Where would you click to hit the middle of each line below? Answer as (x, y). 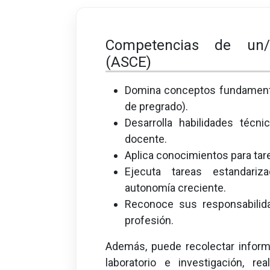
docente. (146, 139)
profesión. (149, 220)
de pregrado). (156, 106)
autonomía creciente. (175, 187)
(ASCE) (128, 62)
